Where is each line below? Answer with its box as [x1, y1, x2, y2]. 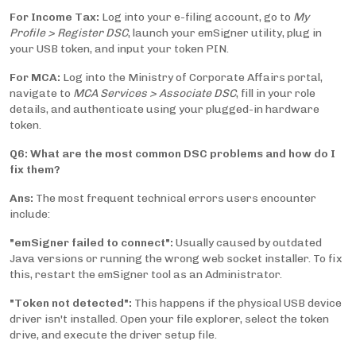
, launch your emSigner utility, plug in [128, 26, 322, 41]
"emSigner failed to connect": [10, 236, 173, 250]
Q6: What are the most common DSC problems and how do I [10, 147, 335, 161]
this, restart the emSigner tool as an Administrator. [10, 268, 282, 282]
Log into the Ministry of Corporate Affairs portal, [60, 71, 323, 85]
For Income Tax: [10, 10, 99, 25]
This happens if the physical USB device [132, 296, 342, 311]
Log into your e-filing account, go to [99, 10, 293, 25]
